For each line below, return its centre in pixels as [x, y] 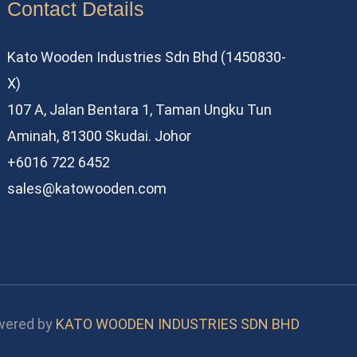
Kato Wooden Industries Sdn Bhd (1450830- [147, 57]
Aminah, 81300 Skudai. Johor [100, 136]
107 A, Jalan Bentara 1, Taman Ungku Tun [140, 110]
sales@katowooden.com [87, 188]
